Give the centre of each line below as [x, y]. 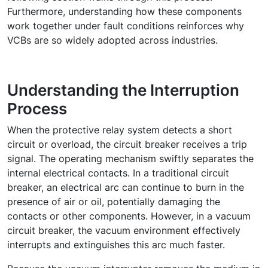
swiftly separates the [205, 159]
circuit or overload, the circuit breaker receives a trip [127, 144]
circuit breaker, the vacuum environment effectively [124, 230]
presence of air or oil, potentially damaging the [114, 202]
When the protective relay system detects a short [120, 130]
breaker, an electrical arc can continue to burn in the [126, 187]
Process [37, 108]
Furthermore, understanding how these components [124, 11]
